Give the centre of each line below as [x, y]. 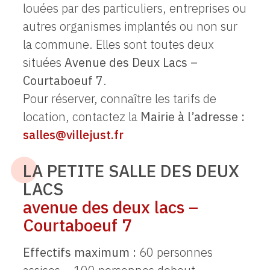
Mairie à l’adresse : [192, 116]
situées [43, 62]
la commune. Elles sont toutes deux [118, 44]
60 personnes [174, 252]
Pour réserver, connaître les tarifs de [119, 98]
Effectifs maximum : [79, 252]
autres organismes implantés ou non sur [130, 26]
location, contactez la [81, 116]
